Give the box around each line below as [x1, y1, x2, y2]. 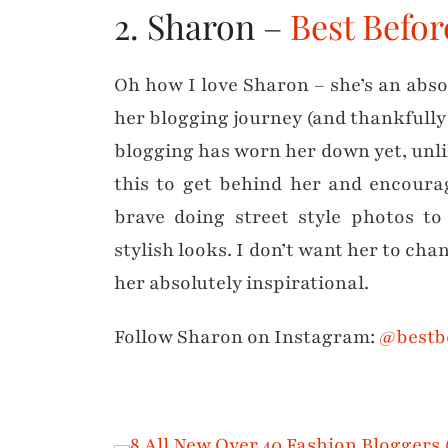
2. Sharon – [114, 2, 290, 49]
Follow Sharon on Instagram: [114, 323, 379, 350]
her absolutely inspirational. [114, 269, 369, 296]
